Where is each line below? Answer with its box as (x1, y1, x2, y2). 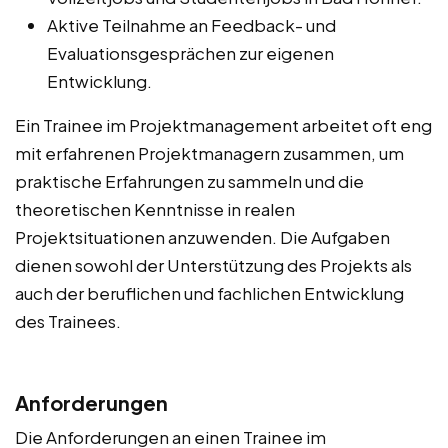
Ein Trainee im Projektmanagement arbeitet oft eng (15, 113, 432, 136)
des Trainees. (15, 309, 121, 332)
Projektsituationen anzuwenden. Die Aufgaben (15, 225, 390, 248)
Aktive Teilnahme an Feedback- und (47, 13, 336, 36)
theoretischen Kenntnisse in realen (15, 197, 295, 220)
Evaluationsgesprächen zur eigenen (47, 41, 334, 64)
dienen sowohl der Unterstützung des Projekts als (15, 253, 412, 276)
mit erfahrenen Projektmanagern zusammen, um (15, 141, 404, 164)
